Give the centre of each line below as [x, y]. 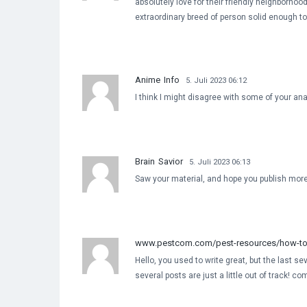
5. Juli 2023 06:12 [216, 80]
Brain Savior [159, 161]
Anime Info [157, 79]
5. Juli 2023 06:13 [220, 162]
